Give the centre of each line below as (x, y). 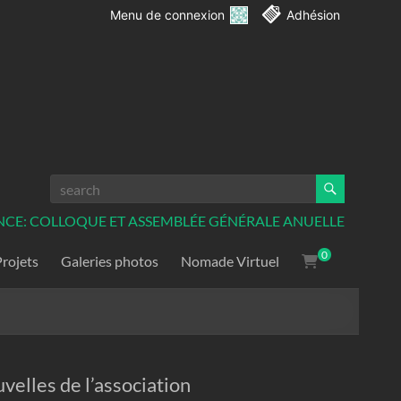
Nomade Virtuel (230, 261)
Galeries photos (110, 261)
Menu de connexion (167, 15)
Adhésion (313, 15)
